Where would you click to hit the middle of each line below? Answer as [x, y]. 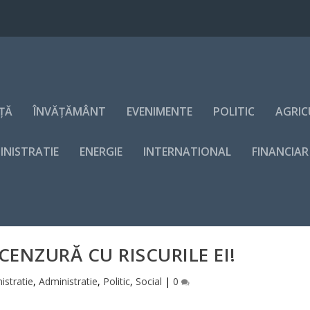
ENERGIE [101, 152]
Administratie [68, 281]
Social [148, 281]
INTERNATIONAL [188, 152]
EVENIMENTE [160, 111]
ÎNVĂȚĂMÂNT [70, 111]
